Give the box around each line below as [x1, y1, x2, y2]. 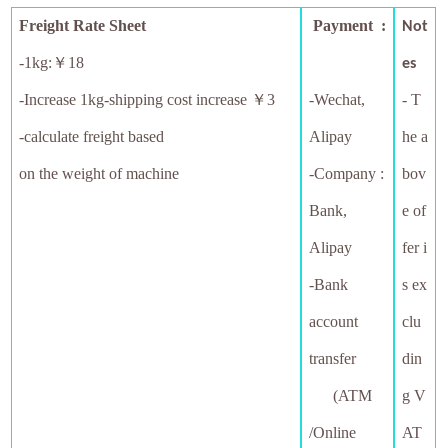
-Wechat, [309, 91, 366, 108]
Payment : [313, 17, 387, 34]
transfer [309, 350, 357, 367]
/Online [309, 424, 357, 441]
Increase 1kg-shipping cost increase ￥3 [24, 91, 276, 108]
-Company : [309, 165, 385, 182]
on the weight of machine [19, 165, 216, 182]
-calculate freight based [19, 128, 169, 145]
